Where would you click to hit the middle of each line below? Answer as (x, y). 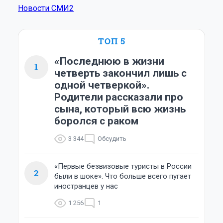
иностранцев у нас (86, 186)
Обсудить (112, 139)
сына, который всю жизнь (120, 109)
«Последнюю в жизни (109, 61)
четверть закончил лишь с (120, 73)
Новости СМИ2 (46, 8)
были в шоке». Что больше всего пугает (123, 176)
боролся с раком (96, 121)
